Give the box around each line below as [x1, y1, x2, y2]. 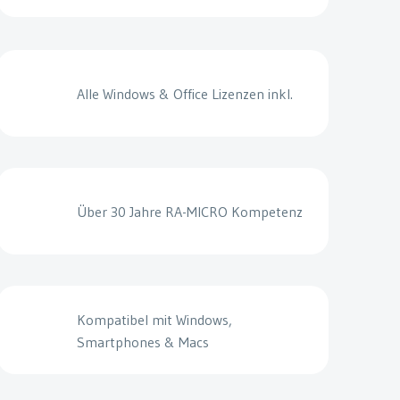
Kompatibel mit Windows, [76, 310, 232, 329]
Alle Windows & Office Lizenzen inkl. [76, 85, 293, 104]
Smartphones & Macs [76, 332, 209, 351]
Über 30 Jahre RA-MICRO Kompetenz [76, 203, 303, 221]
